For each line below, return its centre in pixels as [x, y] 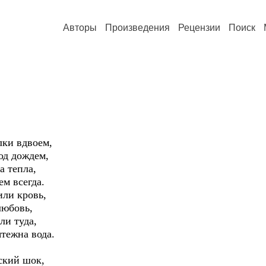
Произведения [137, 28]
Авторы [80, 28]
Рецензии [199, 28]
